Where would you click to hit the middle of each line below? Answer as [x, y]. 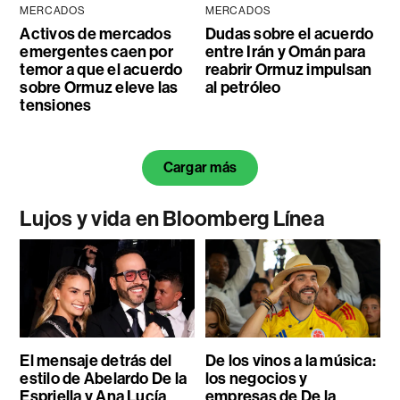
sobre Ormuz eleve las [99, 88]
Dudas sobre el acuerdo [289, 34]
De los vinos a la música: [290, 361]
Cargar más [200, 168]
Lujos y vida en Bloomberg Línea [172, 219]
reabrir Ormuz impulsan [288, 70]
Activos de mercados [96, 34]
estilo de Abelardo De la [104, 379]
